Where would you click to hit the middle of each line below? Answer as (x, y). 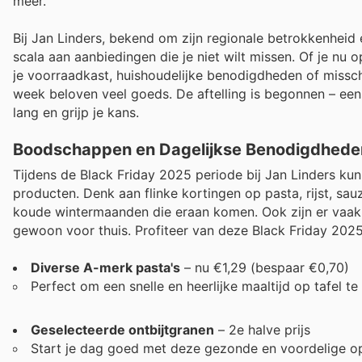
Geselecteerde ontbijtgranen (122, 330)
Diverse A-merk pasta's (105, 268)
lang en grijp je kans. (76, 112)
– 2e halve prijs (262, 330)
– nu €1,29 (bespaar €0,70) (265, 268)
